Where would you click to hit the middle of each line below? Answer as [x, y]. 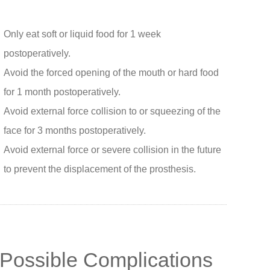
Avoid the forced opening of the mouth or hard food [111, 73]
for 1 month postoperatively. [62, 92]
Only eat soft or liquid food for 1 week [82, 34]
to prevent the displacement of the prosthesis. [100, 169]
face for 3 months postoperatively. [75, 131]
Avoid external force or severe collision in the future [112, 150]
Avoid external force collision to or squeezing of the [112, 111]
